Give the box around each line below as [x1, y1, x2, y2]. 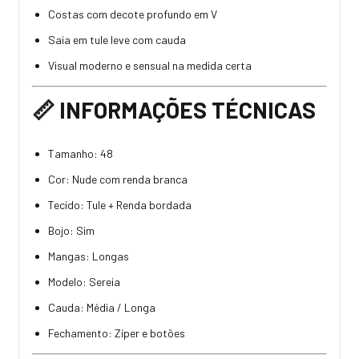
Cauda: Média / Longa [48, 300, 155, 314]
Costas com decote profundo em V [48, 6, 217, 21]
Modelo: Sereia [48, 274, 120, 288]
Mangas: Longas [48, 248, 129, 263]
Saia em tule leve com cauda [48, 32, 186, 46]
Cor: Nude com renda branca [48, 171, 188, 186]
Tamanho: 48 [48, 146, 113, 160]
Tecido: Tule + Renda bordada [48, 197, 192, 212]
